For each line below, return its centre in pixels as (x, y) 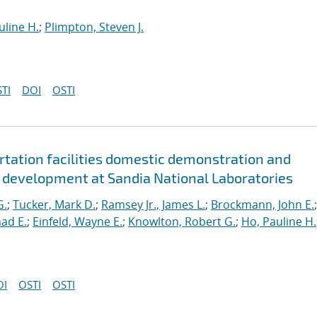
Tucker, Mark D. (54, 204)
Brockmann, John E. (263, 204)
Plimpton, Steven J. (94, 27)
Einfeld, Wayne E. (77, 221)
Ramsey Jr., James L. (153, 204)
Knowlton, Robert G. (182, 221)
